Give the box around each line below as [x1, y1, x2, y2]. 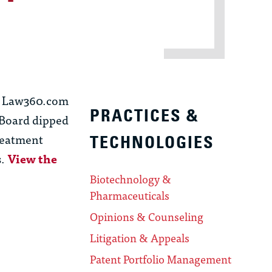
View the [7, 149, 57, 168]
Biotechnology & [90, 170, 172, 188]
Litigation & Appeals [90, 229, 190, 247]
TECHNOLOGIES [90, 132, 215, 154]
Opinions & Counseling [90, 208, 204, 226]
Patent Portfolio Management [90, 250, 232, 268]
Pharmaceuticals [90, 186, 170, 205]
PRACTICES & [90, 105, 200, 127]
